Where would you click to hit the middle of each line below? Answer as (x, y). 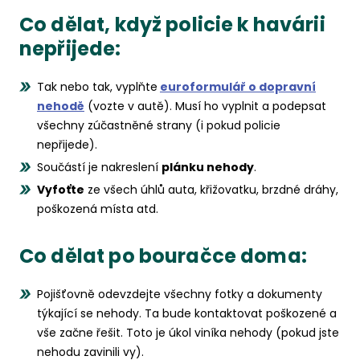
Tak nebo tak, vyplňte (97, 87)
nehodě (61, 106)
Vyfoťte (61, 190)
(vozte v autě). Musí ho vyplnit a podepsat (205, 106)
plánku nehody (208, 167)
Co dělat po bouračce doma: (163, 256)
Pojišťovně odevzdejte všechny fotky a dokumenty (180, 294)
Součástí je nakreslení (99, 167)
